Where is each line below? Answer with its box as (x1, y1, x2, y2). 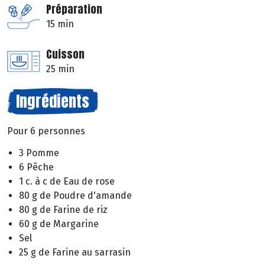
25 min (46, 63, 75, 75)
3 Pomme (19, 147, 59, 159)
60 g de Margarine (19, 218, 99, 230)
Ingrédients (16, 89, 89, 114)
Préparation (46, 1, 102, 18)
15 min (46, 18, 74, 30)
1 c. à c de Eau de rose (19, 176, 115, 188)
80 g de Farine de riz (19, 204, 108, 216)
